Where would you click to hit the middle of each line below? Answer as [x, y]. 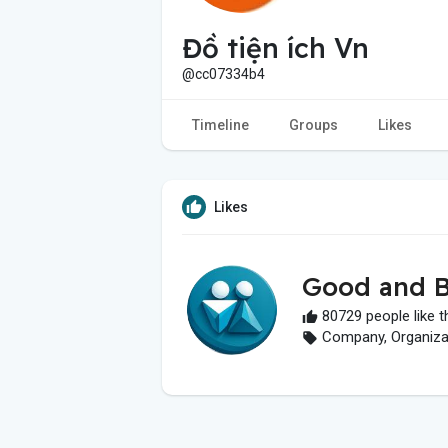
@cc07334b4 [223, 73]
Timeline [220, 124]
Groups [313, 124]
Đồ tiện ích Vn [275, 47]
